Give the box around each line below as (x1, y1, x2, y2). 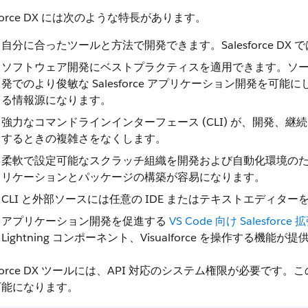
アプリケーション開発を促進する (1, 214, 169, 228)
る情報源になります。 (1, 93, 111, 107)
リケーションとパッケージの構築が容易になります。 (1, 170, 265, 184)
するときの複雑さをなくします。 (1, 131, 166, 146)
